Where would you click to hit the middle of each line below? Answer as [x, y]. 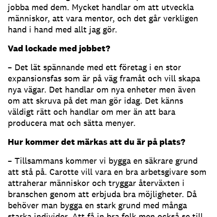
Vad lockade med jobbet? [59, 48]
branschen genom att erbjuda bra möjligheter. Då [102, 194]
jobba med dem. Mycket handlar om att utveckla [101, 7]
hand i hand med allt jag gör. [62, 29]
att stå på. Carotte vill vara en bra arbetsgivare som [107, 171]
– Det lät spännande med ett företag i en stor [94, 67]
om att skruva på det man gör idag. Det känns [95, 100]
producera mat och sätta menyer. [72, 123]
